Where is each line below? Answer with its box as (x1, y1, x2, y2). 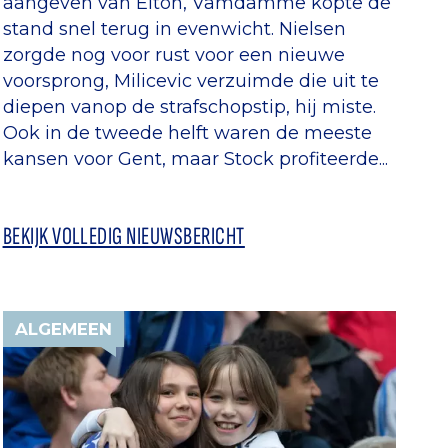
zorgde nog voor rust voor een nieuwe (2, 43, 345, 65)
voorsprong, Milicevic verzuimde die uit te (2, 69, 379, 91)
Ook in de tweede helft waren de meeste (2, 121, 372, 143)
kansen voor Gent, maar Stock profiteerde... (2, 147, 388, 169)
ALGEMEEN (14, 318, 112, 339)
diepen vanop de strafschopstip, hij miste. (2, 95, 376, 117)
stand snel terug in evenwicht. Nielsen (2, 17, 346, 39)
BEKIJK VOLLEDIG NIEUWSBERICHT (2, 221, 245, 251)
